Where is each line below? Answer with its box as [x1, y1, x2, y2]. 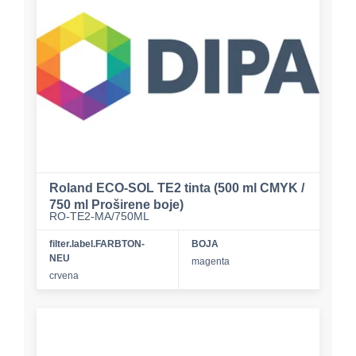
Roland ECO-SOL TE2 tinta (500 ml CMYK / [49, 180, 304, 195]
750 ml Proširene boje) [49, 197, 184, 211]
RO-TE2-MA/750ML [49, 209, 149, 222]
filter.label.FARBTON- [49, 238, 145, 250]
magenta [191, 255, 230, 267]
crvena [49, 269, 79, 281]
